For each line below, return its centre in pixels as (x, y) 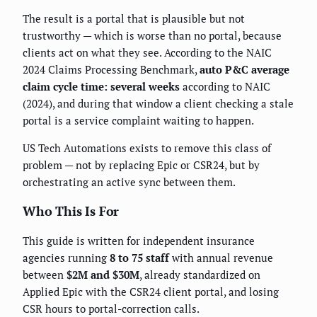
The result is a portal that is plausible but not (134, 19)
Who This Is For (71, 211)
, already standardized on (200, 275)
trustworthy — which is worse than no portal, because (152, 36)
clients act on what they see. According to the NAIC (147, 53)
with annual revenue (221, 258)
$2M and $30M (103, 275)
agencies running (66, 258)
